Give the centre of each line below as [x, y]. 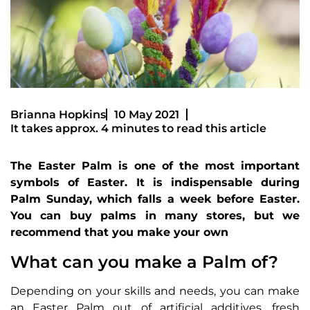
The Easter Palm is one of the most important [155, 165]
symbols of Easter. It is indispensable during [155, 182]
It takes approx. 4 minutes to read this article [138, 128]
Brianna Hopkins [58, 114]
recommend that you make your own [119, 232]
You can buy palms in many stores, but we [155, 215]
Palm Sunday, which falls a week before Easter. [155, 199]
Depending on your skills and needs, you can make [155, 291]
